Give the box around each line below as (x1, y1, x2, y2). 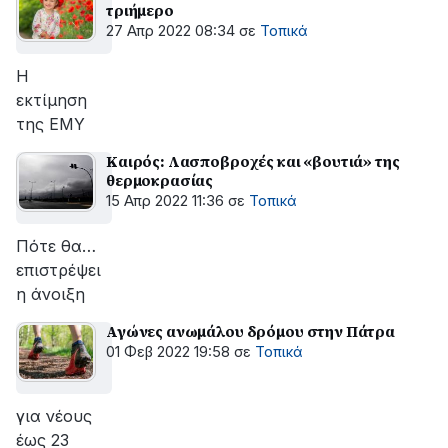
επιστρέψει (16, 260, 101, 280)
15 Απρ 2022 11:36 (106, 192, 224, 210)
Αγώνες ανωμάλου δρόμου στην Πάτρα (106, 321, 395, 342)
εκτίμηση (16, 90, 87, 110)
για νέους (16, 406, 92, 426)
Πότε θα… (16, 236, 96, 256)
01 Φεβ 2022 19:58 (106, 343, 230, 361)
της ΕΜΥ (16, 114, 85, 134)
